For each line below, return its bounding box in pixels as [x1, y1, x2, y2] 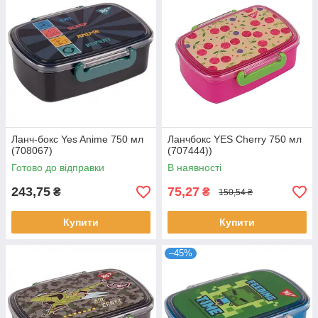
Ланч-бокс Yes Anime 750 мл [11, 133, 143, 145]
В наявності [168, 162, 221, 173]
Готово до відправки [11, 162, 104, 173]
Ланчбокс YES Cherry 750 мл [168, 133, 302, 145]
